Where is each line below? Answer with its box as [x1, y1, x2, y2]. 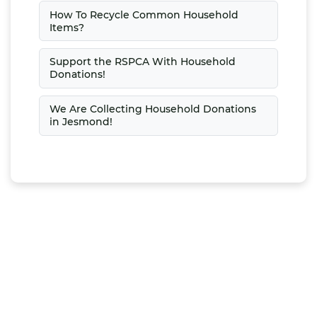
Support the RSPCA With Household [49, 55, 236, 69]
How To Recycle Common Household [49, 8, 238, 21]
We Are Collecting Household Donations [49, 103, 256, 116]
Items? [49, 21, 84, 34]
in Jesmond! [49, 115, 113, 129]
